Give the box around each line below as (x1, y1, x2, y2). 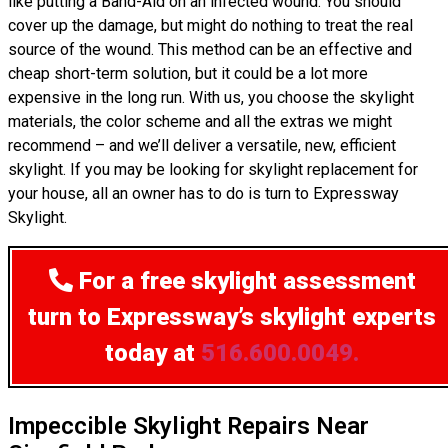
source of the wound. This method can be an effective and (8, 40, 412, 59)
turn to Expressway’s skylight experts (28, 303, 436, 331)
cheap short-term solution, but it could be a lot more (8, 64, 368, 83)
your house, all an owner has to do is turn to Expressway (8, 184, 399, 203)
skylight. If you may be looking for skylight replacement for (8, 160, 418, 179)
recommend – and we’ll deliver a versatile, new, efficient (8, 136, 396, 155)
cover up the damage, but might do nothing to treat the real (8, 16, 413, 35)
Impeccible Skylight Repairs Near (8, 412, 369, 440)
